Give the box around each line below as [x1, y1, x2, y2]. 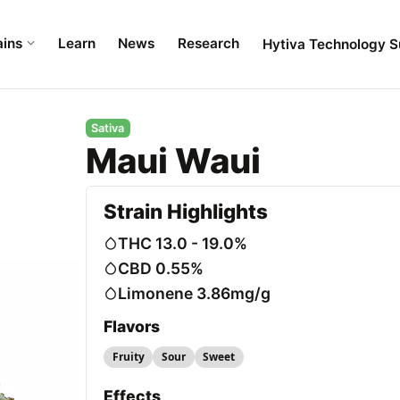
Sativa [91, 121, 125, 135]
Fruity [112, 349, 145, 365]
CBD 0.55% [118, 258, 204, 278]
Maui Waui [86, 140, 261, 182]
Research [177, 35, 239, 53]
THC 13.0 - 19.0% [118, 233, 248, 253]
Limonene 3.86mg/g [118, 284, 271, 304]
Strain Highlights [104, 198, 269, 223]
